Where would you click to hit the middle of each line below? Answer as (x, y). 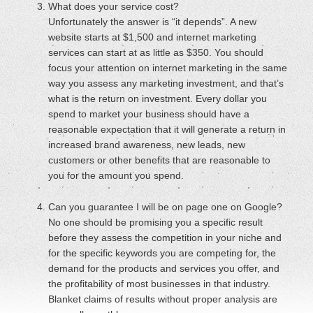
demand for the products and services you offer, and (164, 269)
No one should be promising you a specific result (156, 223)
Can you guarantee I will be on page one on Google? (166, 207)
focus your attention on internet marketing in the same (168, 68)
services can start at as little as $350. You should (156, 53)
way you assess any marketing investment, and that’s (166, 83)
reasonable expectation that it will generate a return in (167, 130)
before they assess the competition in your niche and (165, 238)
